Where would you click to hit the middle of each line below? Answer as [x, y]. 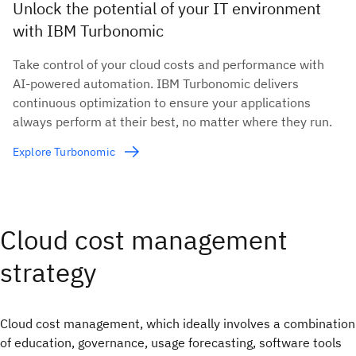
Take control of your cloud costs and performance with [168, 64]
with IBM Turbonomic [88, 30]
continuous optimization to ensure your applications [162, 102]
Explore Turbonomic [66, 152]
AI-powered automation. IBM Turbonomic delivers [156, 83]
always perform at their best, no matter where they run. [172, 121]
